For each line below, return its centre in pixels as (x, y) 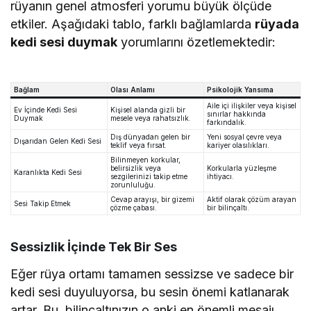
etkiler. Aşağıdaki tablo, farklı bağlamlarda (133, 24)
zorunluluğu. (133, 185)
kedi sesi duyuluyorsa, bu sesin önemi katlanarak (150, 292)
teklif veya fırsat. (138, 145)
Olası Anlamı (133, 90)
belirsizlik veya (136, 168)
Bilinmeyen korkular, (145, 160)
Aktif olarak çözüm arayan (252, 200)
